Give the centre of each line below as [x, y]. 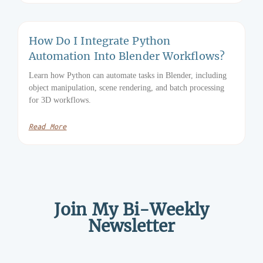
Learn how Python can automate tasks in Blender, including [127, 75]
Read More [48, 126]
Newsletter [131, 226]
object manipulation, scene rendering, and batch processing [126, 87]
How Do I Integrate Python [100, 41]
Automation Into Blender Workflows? [127, 56]
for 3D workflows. [60, 100]
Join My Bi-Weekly [131, 210]
